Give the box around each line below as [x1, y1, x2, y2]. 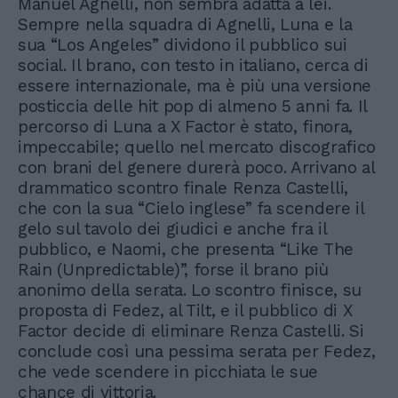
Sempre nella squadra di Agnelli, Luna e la [18, 14, 353, 35]
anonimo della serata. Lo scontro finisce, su [18, 280, 362, 300]
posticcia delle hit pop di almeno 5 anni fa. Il [18, 96, 367, 116]
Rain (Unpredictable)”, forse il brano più [18, 259, 329, 280]
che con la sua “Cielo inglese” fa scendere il [18, 198, 364, 219]
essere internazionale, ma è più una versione [18, 76, 371, 96]
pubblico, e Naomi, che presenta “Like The [18, 239, 354, 259]
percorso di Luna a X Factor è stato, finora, [18, 116, 353, 137]
